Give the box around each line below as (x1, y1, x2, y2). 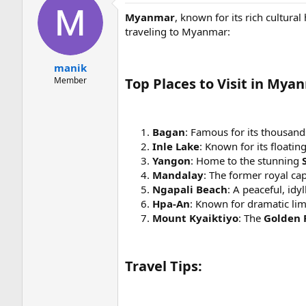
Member (53, 74, 87, 86)
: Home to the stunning (191, 154, 302, 167)
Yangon (152, 154, 191, 167)
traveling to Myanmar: (125, 25, 230, 38)
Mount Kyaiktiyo (152, 211, 238, 225)
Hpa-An (152, 197, 190, 210)
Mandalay (152, 168, 204, 182)
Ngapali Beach (152, 182, 227, 196)
